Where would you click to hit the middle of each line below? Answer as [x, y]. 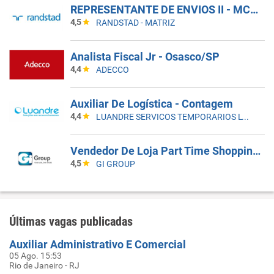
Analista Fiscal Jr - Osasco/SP [145, 57]
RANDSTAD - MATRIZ [135, 23]
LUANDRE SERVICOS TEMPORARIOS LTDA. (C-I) [245, 117]
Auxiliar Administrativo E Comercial [98, 244]
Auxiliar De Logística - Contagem [152, 104]
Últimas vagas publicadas [71, 221]
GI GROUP [116, 164]
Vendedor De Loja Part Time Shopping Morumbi [257, 151]
